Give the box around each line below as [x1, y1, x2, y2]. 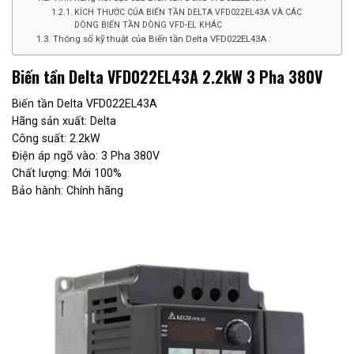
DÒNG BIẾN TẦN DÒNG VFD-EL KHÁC [73, 20, 222, 31]
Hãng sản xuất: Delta [12, 114, 116, 127]
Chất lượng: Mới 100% [12, 166, 122, 179]
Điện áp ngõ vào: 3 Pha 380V [12, 149, 160, 162]
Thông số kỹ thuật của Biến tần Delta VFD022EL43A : [52, 33, 271, 45]
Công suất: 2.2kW [12, 131, 100, 145]
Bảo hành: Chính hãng [12, 183, 123, 197]
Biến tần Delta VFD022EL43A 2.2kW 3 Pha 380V [12, 64, 322, 88]
